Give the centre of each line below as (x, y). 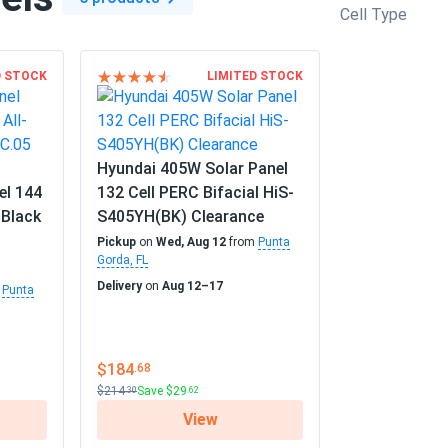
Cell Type (373, 14)
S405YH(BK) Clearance (180, 216)
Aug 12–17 (192, 286)
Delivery (119, 286)
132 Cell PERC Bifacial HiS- (195, 192)
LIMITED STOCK (255, 76)
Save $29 (162, 391)
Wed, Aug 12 (191, 242)
